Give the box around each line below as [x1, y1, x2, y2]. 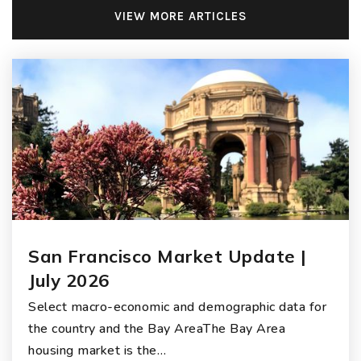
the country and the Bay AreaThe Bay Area [28, 320, 285, 338]
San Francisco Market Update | [28, 245, 306, 268]
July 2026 [28, 269, 110, 293]
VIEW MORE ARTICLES [114, 9, 247, 24]
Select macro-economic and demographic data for [28, 298, 326, 317]
